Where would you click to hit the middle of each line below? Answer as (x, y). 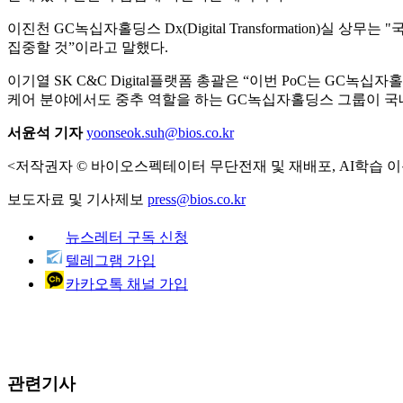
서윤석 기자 (45, 132)
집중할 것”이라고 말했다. (88, 47)
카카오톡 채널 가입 (127, 283)
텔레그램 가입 (111, 260)
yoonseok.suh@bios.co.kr (160, 132)
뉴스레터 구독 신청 (127, 237)
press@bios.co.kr (197, 199)
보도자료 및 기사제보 (77, 199)
